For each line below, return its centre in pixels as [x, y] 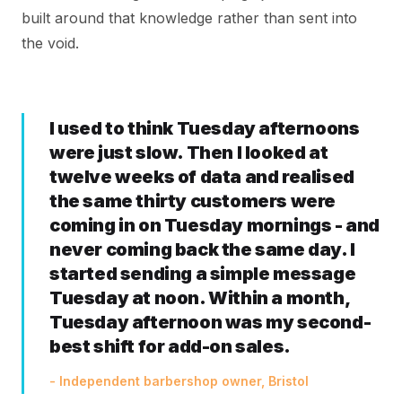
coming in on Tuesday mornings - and [215, 225]
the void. [50, 43]
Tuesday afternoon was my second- [210, 322]
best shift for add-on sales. [170, 346]
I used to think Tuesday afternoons [205, 128]
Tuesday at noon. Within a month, [200, 298]
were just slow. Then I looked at [189, 153]
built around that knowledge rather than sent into [189, 18]
